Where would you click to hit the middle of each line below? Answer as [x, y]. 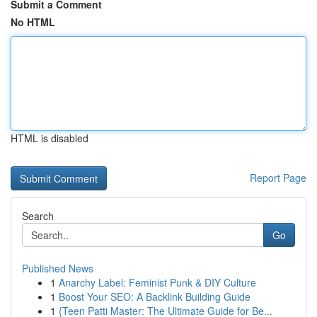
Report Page [278, 178]
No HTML [33, 22]
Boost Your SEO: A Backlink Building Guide [155, 296]
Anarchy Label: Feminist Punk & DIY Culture [157, 282]
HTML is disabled [50, 138]
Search [38, 216]
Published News [58, 268]
